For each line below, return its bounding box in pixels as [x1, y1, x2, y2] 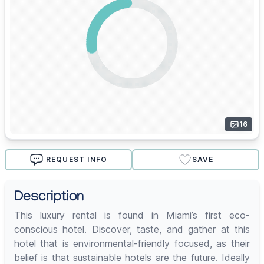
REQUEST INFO [45, 155, 108, 164]
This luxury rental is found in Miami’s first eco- [14, 209, 250, 222]
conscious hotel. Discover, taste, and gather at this [14, 223, 250, 236]
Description [14, 190, 84, 207]
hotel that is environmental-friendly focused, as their [14, 237, 250, 250]
